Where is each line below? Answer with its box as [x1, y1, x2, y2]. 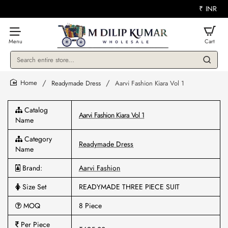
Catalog [22, 105, 48, 115]
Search [10, 58, 32, 69]
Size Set [20, 182, 46, 192]
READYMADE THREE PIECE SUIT [79, 182, 180, 192]
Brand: [20, 163, 42, 173]
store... [10, 77, 33, 89]
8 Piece [79, 201, 102, 211]
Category [22, 134, 52, 144]
